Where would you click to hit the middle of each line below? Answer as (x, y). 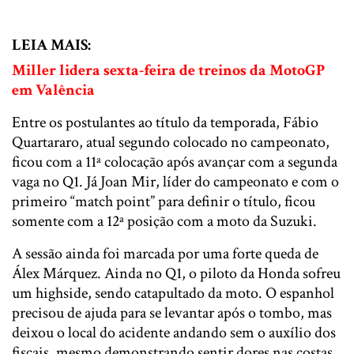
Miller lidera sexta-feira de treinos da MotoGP (168, 70)
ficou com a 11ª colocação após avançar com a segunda (175, 162)
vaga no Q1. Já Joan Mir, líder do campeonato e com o (175, 181)
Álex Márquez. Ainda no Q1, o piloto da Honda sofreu (176, 273)
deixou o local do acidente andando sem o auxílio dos (174, 332)
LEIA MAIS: (51, 45)
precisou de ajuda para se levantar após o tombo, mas (172, 313)
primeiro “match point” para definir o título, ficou (164, 201)
